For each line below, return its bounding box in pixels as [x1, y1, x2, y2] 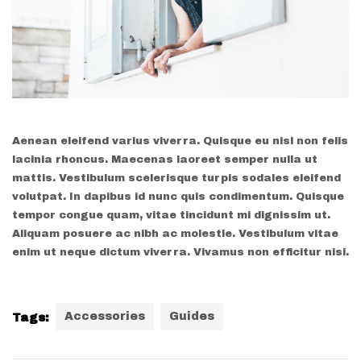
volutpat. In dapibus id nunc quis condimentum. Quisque [12, 190, 344, 202]
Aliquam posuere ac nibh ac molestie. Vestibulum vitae [12, 227, 338, 239]
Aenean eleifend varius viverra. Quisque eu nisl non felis [12, 135, 348, 147]
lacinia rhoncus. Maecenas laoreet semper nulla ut [12, 153, 317, 165]
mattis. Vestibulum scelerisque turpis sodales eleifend [12, 172, 341, 184]
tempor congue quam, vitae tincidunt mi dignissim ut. [12, 209, 330, 221]
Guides [169, 309, 214, 322]
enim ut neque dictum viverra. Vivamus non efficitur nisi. [12, 246, 349, 258]
